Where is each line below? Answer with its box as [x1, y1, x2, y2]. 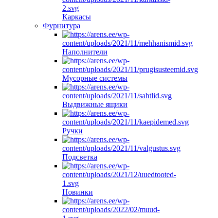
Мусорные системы [62, 74, 127, 82]
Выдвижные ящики [62, 100, 127, 109]
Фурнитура [43, 21, 80, 30]
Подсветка [62, 153, 97, 161]
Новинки [62, 188, 93, 196]
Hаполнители [62, 48, 108, 56]
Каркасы [62, 13, 91, 21]
